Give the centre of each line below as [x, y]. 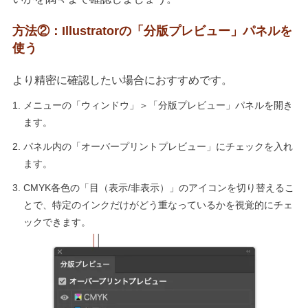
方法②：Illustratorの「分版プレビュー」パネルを [152, 31]
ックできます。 [57, 222]
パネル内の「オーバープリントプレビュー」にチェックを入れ [158, 146]
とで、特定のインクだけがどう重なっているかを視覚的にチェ [158, 205]
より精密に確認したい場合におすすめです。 [122, 80]
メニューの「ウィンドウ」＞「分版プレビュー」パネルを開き [158, 105]
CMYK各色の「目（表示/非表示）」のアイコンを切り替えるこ [158, 188]
